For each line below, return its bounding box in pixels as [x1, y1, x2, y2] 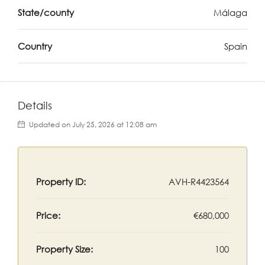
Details [18, 99, 52, 112]
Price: [36, 210, 60, 221]
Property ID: [36, 176, 86, 187]
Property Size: [36, 244, 93, 254]
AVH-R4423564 [169, 176, 229, 187]
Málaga [214, 7, 247, 18]
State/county [18, 7, 74, 18]
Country [18, 41, 52, 51]
